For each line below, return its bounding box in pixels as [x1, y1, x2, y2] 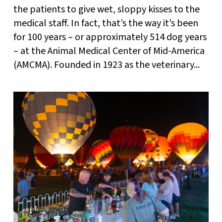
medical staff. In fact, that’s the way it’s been [13, 16, 198, 31]
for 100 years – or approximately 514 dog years [13, 30, 207, 45]
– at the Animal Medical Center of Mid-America [13, 44, 205, 58]
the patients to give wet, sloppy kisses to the [13, 2, 200, 17]
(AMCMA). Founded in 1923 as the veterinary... [13, 58, 200, 72]
